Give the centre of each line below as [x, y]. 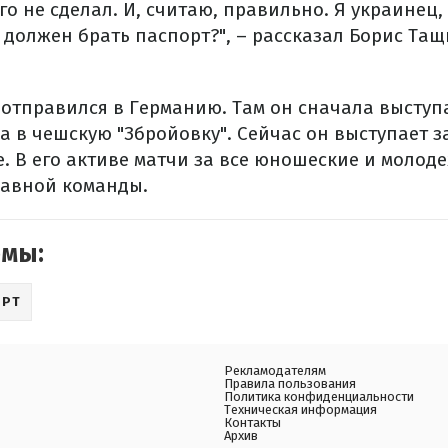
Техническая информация [300, 409]
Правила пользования [290, 383]
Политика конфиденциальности [319, 396]
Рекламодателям [275, 370]
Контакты [252, 422]
